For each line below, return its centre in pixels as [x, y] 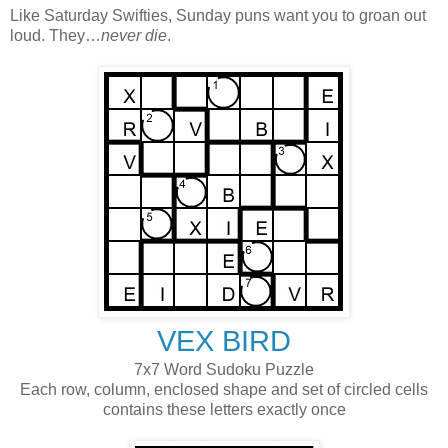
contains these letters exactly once [224, 409]
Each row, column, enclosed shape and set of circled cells [224, 389]
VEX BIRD [224, 340]
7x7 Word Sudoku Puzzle [224, 369]
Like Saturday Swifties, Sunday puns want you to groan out [218, 15]
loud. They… [55, 35]
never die [134, 35]
